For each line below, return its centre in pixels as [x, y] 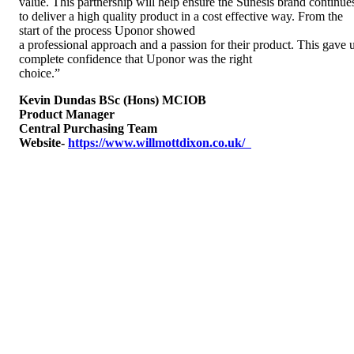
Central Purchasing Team [88, 128]
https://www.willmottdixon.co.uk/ [160, 143]
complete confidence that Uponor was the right [136, 59]
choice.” [40, 73]
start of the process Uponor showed [107, 30]
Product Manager [67, 114]
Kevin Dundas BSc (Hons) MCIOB [113, 100]
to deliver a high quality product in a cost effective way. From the [181, 16]
